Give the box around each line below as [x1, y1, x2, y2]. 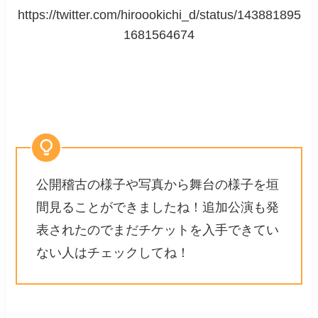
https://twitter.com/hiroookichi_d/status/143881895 [17, 8, 301, 23]
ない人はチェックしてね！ [36, 246, 190, 261]
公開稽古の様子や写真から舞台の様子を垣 [36, 177, 280, 192]
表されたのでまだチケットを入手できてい [36, 223, 280, 238]
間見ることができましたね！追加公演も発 [36, 200, 280, 215]
